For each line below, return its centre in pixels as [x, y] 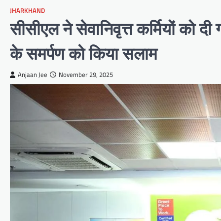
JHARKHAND [27, 11]
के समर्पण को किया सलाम [84, 54]
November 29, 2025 [86, 75]
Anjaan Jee [33, 75]
